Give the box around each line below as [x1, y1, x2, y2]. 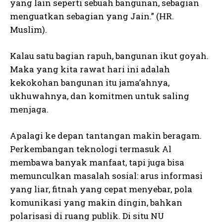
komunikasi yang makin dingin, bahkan [10, 197, 182, 208]
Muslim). [10, 24, 47, 35]
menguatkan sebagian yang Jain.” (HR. [10, 10, 174, 22]
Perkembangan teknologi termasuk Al [10, 143, 171, 155]
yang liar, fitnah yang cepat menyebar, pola [10, 183, 192, 195]
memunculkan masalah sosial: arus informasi [10, 170, 203, 181]
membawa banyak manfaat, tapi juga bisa [10, 157, 184, 168]
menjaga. [10, 104, 49, 115]
